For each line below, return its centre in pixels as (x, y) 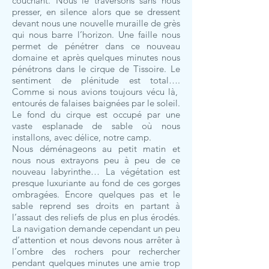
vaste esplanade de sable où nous (96, 126)
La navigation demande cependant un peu (96, 228)
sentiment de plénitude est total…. (96, 80)
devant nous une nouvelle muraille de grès (96, 23)
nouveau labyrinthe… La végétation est (96, 171)
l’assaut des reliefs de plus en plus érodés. (96, 217)
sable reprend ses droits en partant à (96, 206)
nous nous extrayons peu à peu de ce (96, 160)
